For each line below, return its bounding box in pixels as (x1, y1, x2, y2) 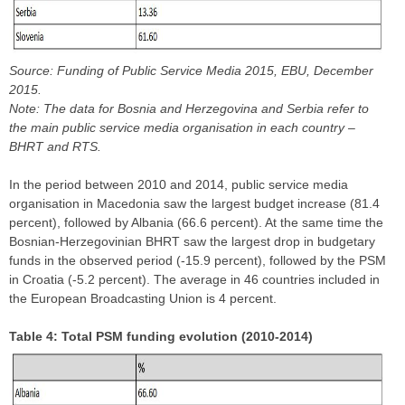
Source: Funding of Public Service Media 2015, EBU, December (9, 63, 373, 79)
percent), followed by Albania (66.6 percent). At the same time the (9, 215, 383, 231)
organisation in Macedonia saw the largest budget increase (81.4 (9, 196, 380, 212)
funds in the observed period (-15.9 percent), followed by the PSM (9, 253, 386, 268)
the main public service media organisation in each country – (9, 120, 355, 136)
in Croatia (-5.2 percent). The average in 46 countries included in (9, 272, 380, 287)
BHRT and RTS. (9, 139, 101, 155)
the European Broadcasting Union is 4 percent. (9, 291, 277, 306)
